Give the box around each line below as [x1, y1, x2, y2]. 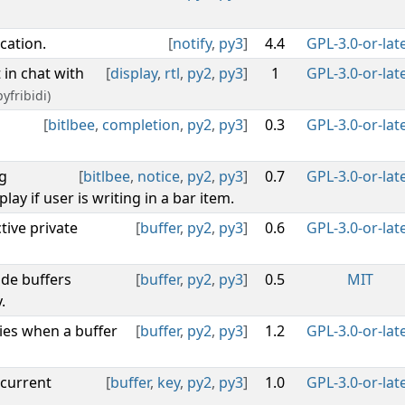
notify [173, 33, 212, 53]
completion [102, 115, 180, 135]
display [110, 63, 157, 83]
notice [137, 166, 180, 186]
